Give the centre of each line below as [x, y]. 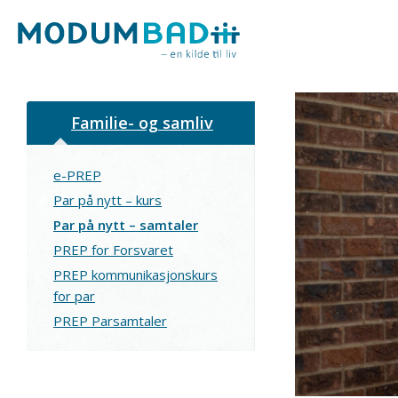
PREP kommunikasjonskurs [135, 275]
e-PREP [77, 175]
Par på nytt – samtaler [126, 225]
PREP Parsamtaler [110, 321]
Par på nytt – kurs [107, 200]
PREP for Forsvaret [113, 250]
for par [74, 296]
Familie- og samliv [142, 123]
